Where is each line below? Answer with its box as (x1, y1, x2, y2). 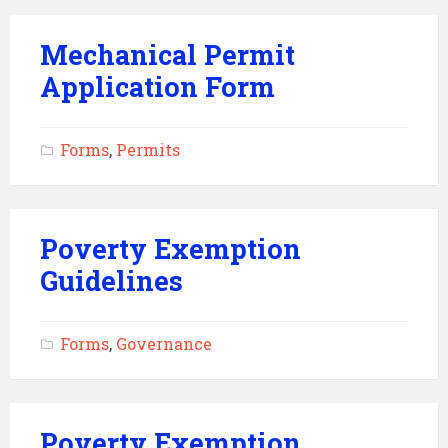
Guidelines (40, 263, 183, 298)
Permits (116, 139, 180, 160)
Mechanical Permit (40, 37, 295, 72)
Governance (116, 333, 212, 354)
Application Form (40, 69, 275, 104)
